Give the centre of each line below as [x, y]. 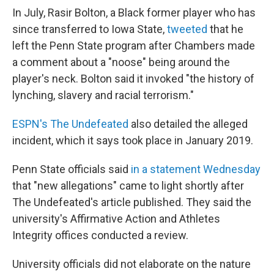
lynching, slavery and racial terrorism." [103, 95]
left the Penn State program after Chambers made [134, 46]
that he [225, 29]
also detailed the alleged [188, 124]
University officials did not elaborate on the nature [131, 264]
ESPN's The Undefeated [70, 124]
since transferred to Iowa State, [90, 29]
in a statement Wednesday [196, 169]
